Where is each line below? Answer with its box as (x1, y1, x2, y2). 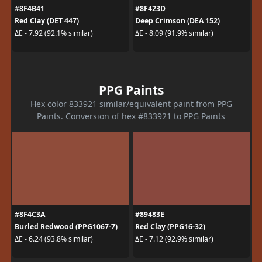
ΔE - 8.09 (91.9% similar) (135, 28, 213, 38)
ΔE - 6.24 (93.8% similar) (14, 234, 93, 244)
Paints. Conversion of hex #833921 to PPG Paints (37, 110, 225, 122)
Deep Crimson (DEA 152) (135, 15, 220, 26)
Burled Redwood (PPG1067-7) (14, 221, 118, 232)
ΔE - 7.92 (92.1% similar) (14, 28, 93, 38)
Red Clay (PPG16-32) (135, 221, 205, 232)
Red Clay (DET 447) (14, 15, 79, 26)
